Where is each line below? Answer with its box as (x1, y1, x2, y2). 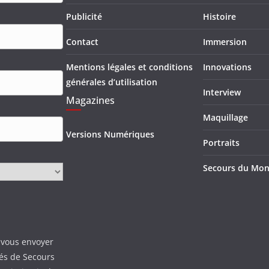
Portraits (203, 136, 240, 148)
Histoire (203, 10, 236, 22)
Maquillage (203, 111, 248, 123)
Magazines (66, 93, 115, 107)
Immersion (203, 35, 247, 47)
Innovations (203, 61, 252, 73)
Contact (66, 35, 98, 47)
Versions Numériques (66, 128, 154, 140)
